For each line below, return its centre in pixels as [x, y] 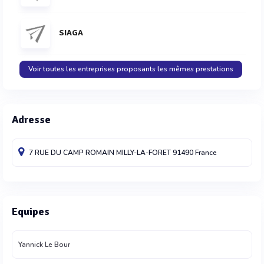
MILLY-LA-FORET [144, 152]
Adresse [31, 119]
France [206, 152]
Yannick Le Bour [44, 244]
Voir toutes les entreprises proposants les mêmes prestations [131, 69]
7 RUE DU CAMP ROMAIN [72, 152]
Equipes [31, 211]
